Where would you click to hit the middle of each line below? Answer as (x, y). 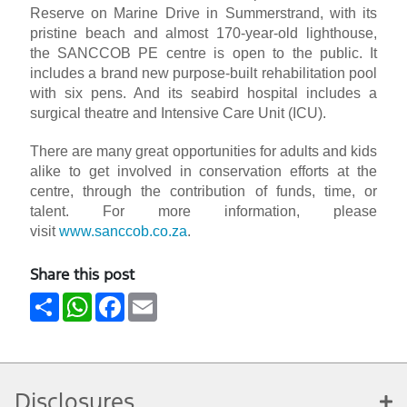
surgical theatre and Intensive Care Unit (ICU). (178, 114)
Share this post (82, 275)
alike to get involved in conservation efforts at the (203, 172)
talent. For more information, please (203, 212)
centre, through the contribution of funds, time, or (203, 192)
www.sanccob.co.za (123, 232)
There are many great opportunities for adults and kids (203, 152)
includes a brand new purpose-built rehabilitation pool (203, 74)
